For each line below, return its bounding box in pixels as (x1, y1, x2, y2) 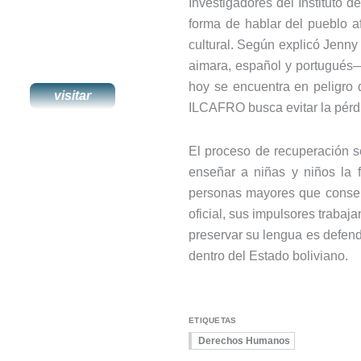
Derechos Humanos (197, 335, 290, 346)
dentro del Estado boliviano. (188, 249, 348, 263)
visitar (54, 89, 91, 102)
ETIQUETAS (188, 316, 237, 325)
